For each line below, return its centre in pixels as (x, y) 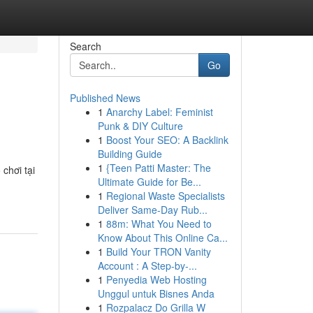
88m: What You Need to (159, 224)
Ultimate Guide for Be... (149, 182)
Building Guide (130, 154)
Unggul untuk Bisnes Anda (156, 293)
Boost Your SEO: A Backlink (167, 140)
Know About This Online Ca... (162, 238)
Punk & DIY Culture (140, 126)
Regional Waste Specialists (165, 196)
